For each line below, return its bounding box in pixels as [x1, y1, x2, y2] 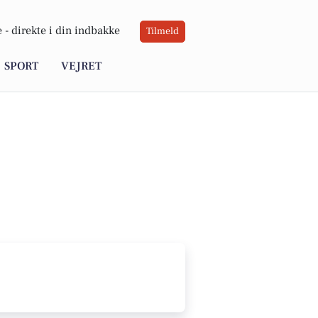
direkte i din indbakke [11, 23, 120, 38]
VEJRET [61, 59, 102, 74]
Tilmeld [146, 25, 179, 38]
